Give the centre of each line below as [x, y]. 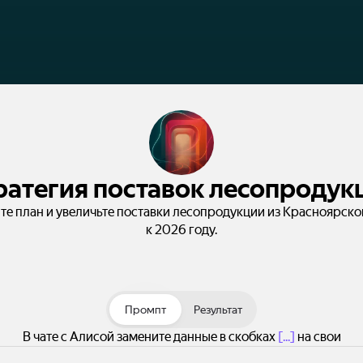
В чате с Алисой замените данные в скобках [150, 337]
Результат [218, 310]
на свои [318, 337]
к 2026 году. [181, 230]
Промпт [145, 310]
